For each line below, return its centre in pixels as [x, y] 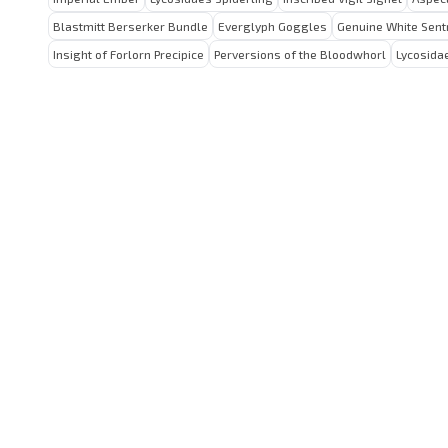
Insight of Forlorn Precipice [128, 54]
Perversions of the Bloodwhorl [300, 54]
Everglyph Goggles [272, 26]
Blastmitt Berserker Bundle [130, 26]
